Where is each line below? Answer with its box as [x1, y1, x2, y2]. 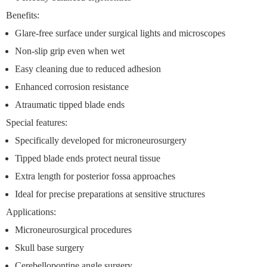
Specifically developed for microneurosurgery [15, 135, 187, 145]
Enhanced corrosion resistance [15, 82, 129, 92]
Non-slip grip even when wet [15, 46, 125, 56]
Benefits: [6, 10, 39, 20]
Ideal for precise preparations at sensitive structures [15, 189, 205, 199]
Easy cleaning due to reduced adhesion [15, 64, 161, 74]
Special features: [6, 117, 67, 128]
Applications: [6, 207, 56, 217]
